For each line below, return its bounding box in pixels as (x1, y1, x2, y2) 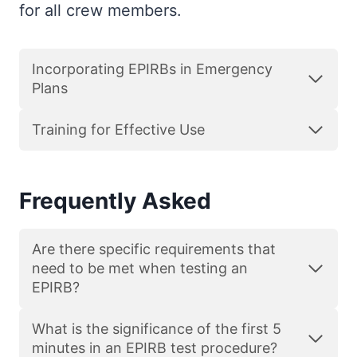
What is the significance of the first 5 (32, 320, 281, 337)
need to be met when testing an (32, 260, 248, 277)
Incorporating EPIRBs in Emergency (32, 61, 273, 77)
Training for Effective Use (32, 121, 205, 138)
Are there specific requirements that (32, 241, 276, 257)
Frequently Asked (19, 187, 211, 214)
